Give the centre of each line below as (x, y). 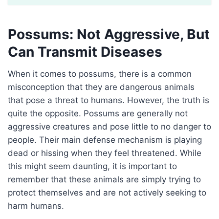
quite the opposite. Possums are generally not (98, 114)
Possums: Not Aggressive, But (109, 34)
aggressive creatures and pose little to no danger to (109, 127)
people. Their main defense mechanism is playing (105, 140)
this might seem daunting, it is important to (92, 166)
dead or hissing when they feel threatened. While (105, 153)
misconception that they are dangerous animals (101, 87)
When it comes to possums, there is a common (12, 74)
